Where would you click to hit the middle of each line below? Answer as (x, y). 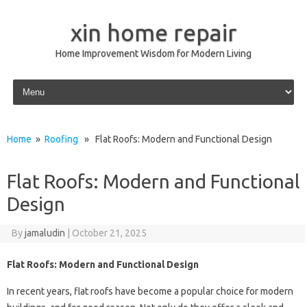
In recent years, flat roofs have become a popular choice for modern (150, 291)
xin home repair (153, 32)
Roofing (61, 139)
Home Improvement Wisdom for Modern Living (153, 53)
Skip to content (42, 82)
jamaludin (45, 233)
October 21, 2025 (109, 233)
